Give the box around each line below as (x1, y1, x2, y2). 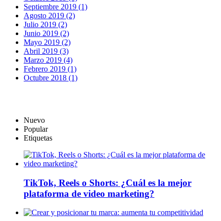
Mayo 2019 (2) (24, 37, 71, 46)
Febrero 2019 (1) (24, 64, 76, 73)
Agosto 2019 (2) (24, 11, 75, 20)
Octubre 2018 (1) (24, 73, 77, 82)
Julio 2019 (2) (24, 20, 67, 29)
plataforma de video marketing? (24, 188, 154, 199)
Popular (24, 124, 48, 133)
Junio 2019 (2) (24, 29, 69, 37)
